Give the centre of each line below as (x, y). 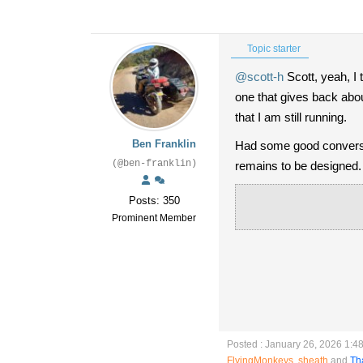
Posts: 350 (154, 201)
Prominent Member (154, 218)
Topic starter (273, 49)
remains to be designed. (298, 166)
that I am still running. (291, 117)
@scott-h (259, 77)
